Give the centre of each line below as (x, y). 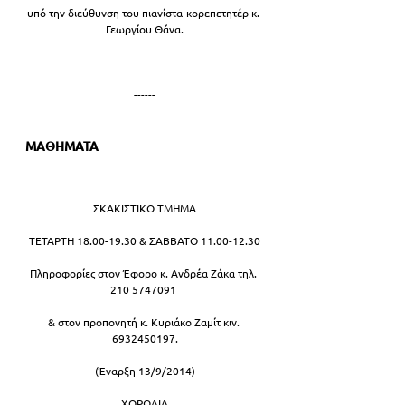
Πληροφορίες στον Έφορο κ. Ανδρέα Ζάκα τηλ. (145, 273)
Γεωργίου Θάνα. (145, 28)
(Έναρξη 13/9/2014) (145, 370)
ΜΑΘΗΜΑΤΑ (63, 146)
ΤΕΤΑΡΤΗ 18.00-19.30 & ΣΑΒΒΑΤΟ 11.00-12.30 (145, 240)
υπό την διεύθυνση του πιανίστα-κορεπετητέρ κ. (145, 12)
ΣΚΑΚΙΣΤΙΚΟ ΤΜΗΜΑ (145, 207)
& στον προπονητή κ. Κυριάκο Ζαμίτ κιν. (145, 321)
